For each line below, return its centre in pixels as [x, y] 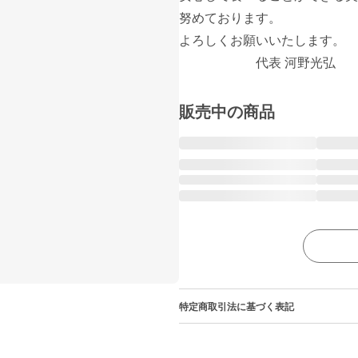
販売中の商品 [227, 112]
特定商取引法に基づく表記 [237, 307]
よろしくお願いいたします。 [262, 40]
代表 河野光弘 [296, 63]
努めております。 [230, 18]
